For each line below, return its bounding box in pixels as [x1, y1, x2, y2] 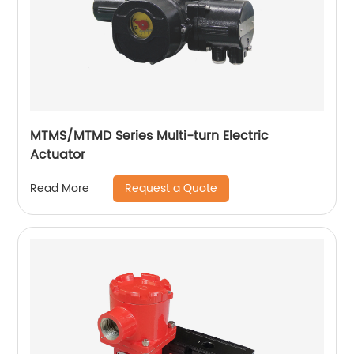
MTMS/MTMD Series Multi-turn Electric [30, 125, 269, 146]
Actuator [30, 144, 86, 165]
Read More [30, 179, 90, 198]
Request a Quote [125, 179, 218, 198]
